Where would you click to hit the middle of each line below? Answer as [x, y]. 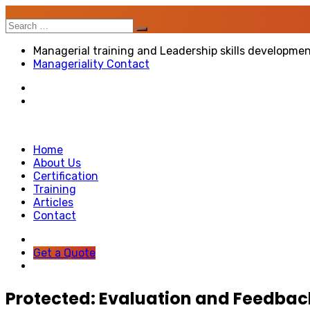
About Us [57, 163]
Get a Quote [64, 253]
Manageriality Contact [91, 64]
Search [23, 25]
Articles [53, 202]
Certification [66, 176]
